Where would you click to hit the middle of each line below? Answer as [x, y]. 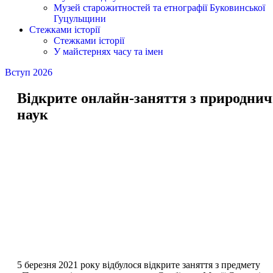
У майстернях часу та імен [108, 51]
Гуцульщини [80, 18]
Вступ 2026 [29, 72]
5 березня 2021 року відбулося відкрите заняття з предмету [139, 264]
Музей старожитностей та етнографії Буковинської [159, 7]
